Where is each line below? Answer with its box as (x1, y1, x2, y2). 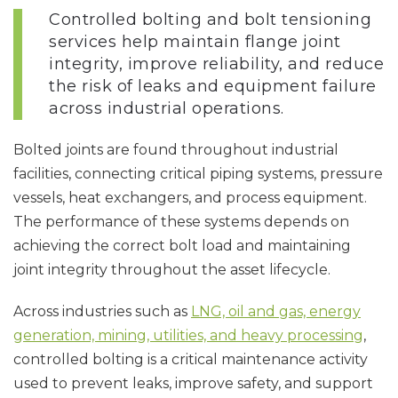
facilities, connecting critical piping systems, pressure (13, 165, 383, 182)
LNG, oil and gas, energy (191, 303, 361, 320)
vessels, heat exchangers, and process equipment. (13, 189, 367, 206)
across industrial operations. (49, 99, 284, 118)
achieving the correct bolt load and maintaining (13, 237, 351, 254)
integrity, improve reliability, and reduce (49, 54, 384, 74)
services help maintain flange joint (49, 32, 341, 52)
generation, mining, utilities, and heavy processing (13, 327, 363, 344)
